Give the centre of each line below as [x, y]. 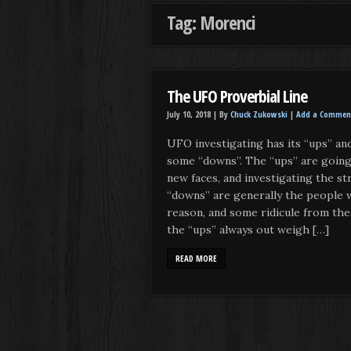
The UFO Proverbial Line [237, 96]
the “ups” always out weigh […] [248, 229]
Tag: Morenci [211, 22]
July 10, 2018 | [193, 114]
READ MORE [196, 258]
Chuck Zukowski [259, 114]
